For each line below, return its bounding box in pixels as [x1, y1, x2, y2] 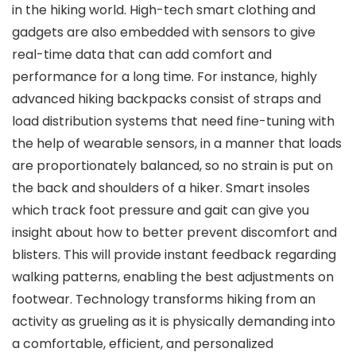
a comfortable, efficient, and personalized [12, 335, 273, 353]
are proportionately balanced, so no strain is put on [12, 157, 333, 175]
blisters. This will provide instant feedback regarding [12, 246, 336, 264]
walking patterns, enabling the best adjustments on [12, 268, 334, 286]
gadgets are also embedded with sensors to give [12, 23, 315, 41]
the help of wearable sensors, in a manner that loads [12, 134, 342, 153]
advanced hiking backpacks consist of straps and [12, 90, 321, 108]
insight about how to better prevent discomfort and [12, 223, 337, 242]
